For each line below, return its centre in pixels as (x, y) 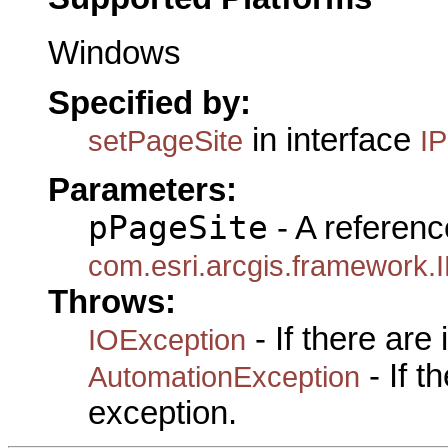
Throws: (112, 302)
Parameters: (142, 190)
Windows (114, 52)
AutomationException (224, 377)
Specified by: (149, 103)
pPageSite (178, 228)
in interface (331, 140)
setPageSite (165, 141)
